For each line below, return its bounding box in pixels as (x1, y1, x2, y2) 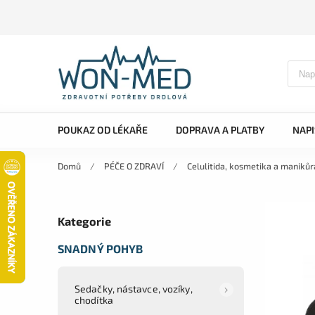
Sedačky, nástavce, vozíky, (75, 282, 193, 295)
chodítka (75, 293, 113, 306)
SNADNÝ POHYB (58, 241, 143, 255)
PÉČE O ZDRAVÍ (104, 160, 164, 172)
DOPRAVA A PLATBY (176, 124, 264, 136)
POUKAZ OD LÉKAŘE (58, 124, 148, 136)
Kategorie (58, 214, 111, 229)
